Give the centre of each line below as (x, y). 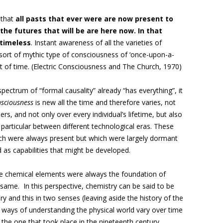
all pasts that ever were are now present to (94, 19)
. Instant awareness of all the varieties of (96, 43)
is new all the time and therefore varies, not (105, 102)
